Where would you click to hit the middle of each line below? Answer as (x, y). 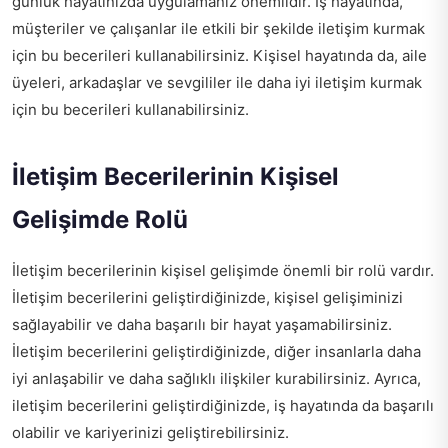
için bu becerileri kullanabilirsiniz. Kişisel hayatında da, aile (219, 56)
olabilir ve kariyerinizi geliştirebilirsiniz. (150, 433)
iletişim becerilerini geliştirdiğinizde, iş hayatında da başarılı (223, 406)
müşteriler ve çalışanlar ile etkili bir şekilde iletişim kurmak (218, 29)
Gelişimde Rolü (100, 220)
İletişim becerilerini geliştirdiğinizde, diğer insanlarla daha (216, 352)
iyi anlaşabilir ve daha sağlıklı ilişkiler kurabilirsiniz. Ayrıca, (216, 379)
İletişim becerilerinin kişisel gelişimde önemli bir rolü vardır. (223, 271)
